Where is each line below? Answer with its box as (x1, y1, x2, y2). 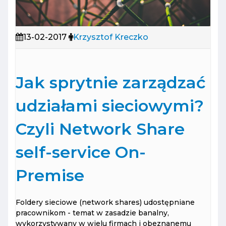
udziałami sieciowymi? (16, 96, 204, 116)
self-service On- (16, 142, 146, 162)
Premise (16, 165, 84, 186)
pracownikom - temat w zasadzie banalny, (16, 208, 169, 218)
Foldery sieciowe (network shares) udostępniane (16, 198, 195, 207)
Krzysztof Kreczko (73, 32, 148, 42)
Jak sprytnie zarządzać (16, 73, 206, 93)
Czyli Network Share (16, 119, 185, 139)
